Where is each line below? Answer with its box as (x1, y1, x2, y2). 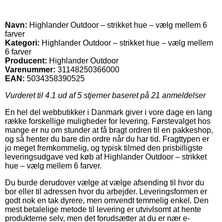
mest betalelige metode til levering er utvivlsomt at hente (5, 205, 201, 214)
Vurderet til (5, 91, 45, 100)
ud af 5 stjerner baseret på (56, 91, 151, 100)
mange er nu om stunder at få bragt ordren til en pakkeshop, (5, 125, 213, 134)
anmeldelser (160, 91, 206, 100)
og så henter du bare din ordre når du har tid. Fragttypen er (5, 134, 209, 143)
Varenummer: (5, 65, 55, 74)
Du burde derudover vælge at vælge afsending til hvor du (5, 178, 204, 187)
